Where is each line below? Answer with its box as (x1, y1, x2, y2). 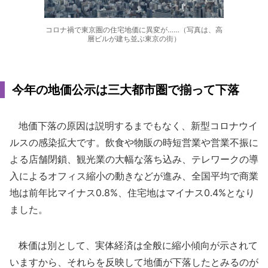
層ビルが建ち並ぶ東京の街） (87, 34, 181, 43)
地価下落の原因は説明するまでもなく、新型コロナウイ (10, 120, 258, 132)
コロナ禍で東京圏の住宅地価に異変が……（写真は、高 (45, 25, 223, 34)
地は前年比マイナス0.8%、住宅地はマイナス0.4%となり (10, 187, 255, 199)
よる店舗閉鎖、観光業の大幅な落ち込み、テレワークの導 (10, 153, 258, 165)
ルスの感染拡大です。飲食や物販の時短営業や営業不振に (10, 136, 258, 148)
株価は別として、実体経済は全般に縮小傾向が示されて (10, 239, 258, 251)
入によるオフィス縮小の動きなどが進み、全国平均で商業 (10, 170, 258, 182)
